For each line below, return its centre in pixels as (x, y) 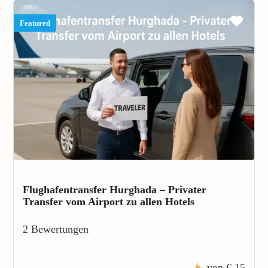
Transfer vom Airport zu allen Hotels (109, 201)
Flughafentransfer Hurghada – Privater (115, 189)
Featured (35, 23)
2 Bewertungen (56, 229)
